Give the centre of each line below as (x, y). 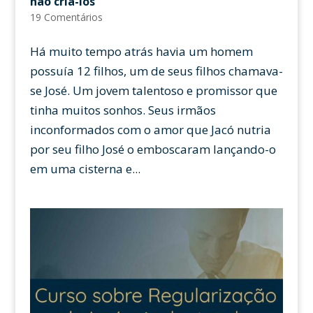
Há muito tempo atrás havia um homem (141, 51)
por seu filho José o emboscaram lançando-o (153, 149)
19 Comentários (66, 17)
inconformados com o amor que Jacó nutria (150, 129)
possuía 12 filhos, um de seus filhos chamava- (156, 71)
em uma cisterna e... (85, 168)
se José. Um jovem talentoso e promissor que (153, 90)
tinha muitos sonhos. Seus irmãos (123, 110)
